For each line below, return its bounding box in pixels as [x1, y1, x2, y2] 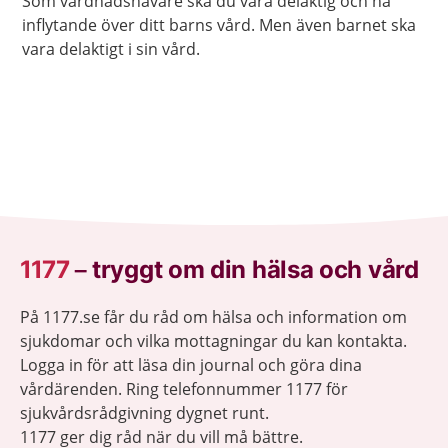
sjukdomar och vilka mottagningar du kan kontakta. [20, 330, 407, 353]
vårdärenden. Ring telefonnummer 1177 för [20, 378, 348, 401]
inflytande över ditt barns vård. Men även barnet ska [22, 13, 416, 36]
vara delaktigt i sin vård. [22, 37, 200, 60]
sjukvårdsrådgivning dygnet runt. [20, 402, 269, 425]
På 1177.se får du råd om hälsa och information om [20, 306, 407, 329]
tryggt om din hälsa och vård [92, 255, 419, 285]
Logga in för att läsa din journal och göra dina [20, 354, 362, 377]
